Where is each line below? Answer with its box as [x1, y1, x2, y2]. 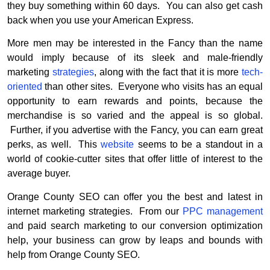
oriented [7, 81, 42, 92]
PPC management [183, 206, 263, 216]
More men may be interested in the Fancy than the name [7, 38, 263, 49]
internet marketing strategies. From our [7, 206, 183, 216]
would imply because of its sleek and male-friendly [7, 52, 263, 63]
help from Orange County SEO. [7, 249, 140, 260]
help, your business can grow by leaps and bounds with [7, 234, 263, 245]
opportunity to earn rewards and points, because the [7, 96, 263, 107]
